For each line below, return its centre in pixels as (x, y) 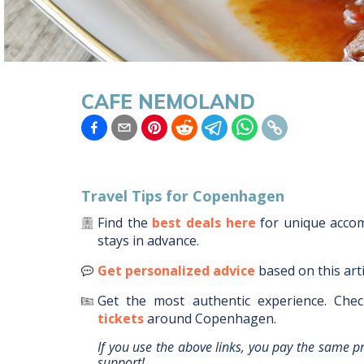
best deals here (204, 223)
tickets (121, 318)
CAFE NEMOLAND (168, 101)
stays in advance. (148, 240)
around (171, 318)
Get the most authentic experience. (212, 301)
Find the (123, 223)
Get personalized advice (176, 271)
